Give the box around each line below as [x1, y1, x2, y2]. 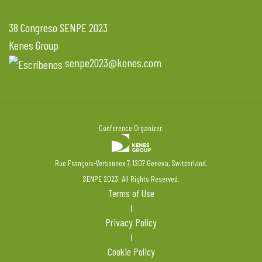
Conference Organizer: [98, 122, 164, 133]
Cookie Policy [107, 244, 155, 258]
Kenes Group [9, 38, 58, 52]
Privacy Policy [105, 215, 157, 229]
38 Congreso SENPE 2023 [9, 20, 108, 35]
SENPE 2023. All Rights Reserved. [82, 173, 180, 184]
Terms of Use [108, 186, 154, 199]
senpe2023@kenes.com [65, 56, 161, 70]
